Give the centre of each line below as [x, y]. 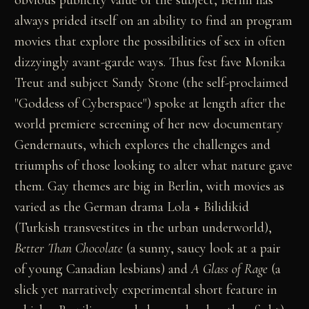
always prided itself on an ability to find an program [154, 20]
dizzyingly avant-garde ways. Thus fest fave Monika [150, 62]
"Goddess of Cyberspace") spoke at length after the [150, 103]
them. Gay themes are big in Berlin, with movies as [150, 186]
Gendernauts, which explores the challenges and [143, 144]
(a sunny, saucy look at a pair [202, 248]
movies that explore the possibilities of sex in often [150, 41]
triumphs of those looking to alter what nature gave [154, 165]
